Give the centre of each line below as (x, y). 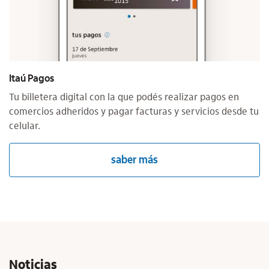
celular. (25, 125)
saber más (134, 159)
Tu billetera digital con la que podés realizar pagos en (124, 97)
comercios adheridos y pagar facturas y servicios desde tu (134, 111)
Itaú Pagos (32, 78)
